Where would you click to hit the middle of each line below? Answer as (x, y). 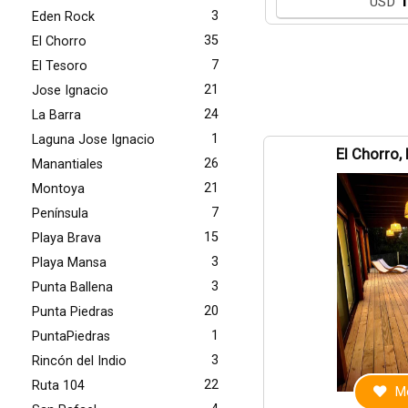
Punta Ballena (72, 287)
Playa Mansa (69, 263)
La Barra (56, 115)
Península (60, 214)
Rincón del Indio (79, 361)
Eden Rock (63, 17)
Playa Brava (66, 238)
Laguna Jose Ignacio (93, 140)
